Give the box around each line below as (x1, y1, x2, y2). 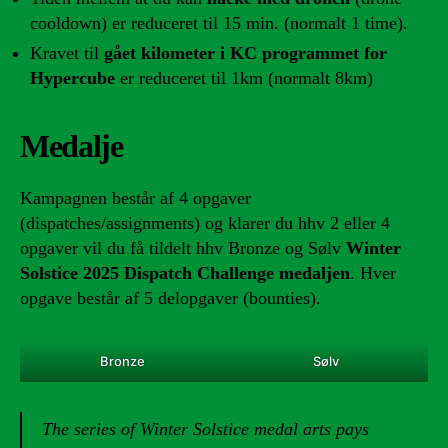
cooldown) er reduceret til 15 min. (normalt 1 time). (30, 13, 408, 33)
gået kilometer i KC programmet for (104, 43, 387, 63)
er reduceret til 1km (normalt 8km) (115, 68, 373, 88)
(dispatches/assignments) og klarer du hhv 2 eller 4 (20, 213, 390, 233)
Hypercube (30, 68, 115, 88)
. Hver (350, 263, 396, 283)
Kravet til (30, 43, 104, 63)
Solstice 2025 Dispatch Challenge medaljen (20, 263, 350, 283)
